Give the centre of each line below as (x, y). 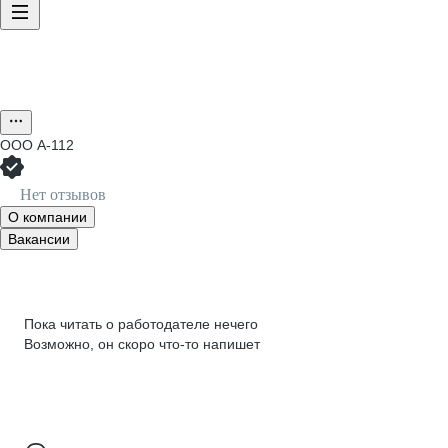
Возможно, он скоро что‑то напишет (142, 344)
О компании (47, 217)
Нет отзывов (63, 194)
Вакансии (39, 239)
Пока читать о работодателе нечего (141, 324)
